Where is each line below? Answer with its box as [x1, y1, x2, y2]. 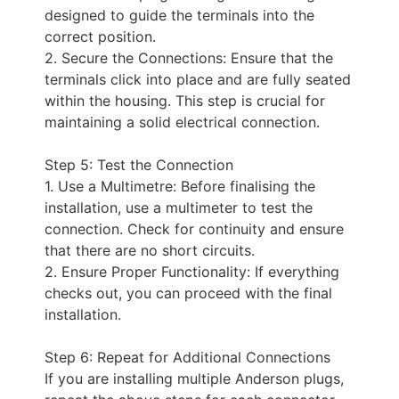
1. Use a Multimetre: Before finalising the [45, 177, 315, 195]
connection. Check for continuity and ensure [45, 220, 344, 238]
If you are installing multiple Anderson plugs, [45, 370, 344, 387]
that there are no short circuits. [45, 241, 255, 259]
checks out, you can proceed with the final [45, 284, 332, 302]
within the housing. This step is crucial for [45, 92, 325, 110]
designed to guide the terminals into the [45, 6, 314, 24]
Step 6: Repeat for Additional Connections [45, 348, 330, 366]
